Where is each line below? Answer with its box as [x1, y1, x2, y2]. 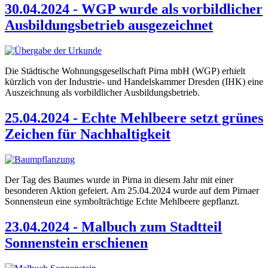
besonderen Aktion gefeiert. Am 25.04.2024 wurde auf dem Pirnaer [5, 185, 259, 196]
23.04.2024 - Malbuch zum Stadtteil [5, 218, 222, 234]
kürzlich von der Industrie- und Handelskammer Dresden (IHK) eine [5, 77, 263, 87]
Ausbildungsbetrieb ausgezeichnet [5, 17, 213, 33]
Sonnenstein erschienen [5, 234, 148, 251]
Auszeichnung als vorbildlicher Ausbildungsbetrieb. [5, 87, 202, 98]
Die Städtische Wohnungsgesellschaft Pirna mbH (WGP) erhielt [5, 66, 245, 77]
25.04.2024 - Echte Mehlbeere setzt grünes [5, 110, 263, 126]
